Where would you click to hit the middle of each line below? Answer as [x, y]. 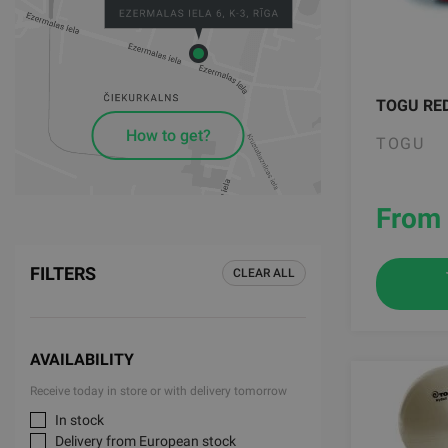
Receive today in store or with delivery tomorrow [158, 391]
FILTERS [63, 273]
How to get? [168, 136]
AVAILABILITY [82, 359]
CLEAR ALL [264, 273]
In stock [79, 420]
